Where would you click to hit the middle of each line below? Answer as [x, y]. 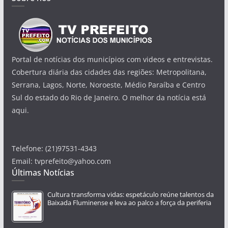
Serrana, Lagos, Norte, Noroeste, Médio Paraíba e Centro [108, 84]
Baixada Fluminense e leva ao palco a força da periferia [129, 203]
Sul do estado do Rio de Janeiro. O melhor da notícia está [109, 97]
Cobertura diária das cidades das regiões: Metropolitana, [109, 72]
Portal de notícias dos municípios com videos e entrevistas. [112, 59]
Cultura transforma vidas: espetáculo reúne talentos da [130, 194]
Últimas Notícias [43, 172]
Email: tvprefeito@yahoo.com [61, 161]
